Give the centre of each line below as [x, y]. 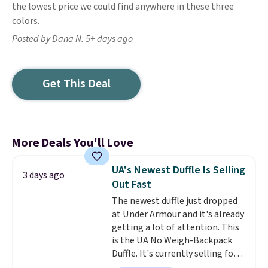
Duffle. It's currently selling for [174, 254]
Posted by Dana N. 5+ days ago [72, 39]
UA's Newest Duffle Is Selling [178, 170]
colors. [26, 21]
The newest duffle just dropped [174, 201]
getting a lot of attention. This [175, 227]
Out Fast [131, 185]
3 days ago [44, 175]
